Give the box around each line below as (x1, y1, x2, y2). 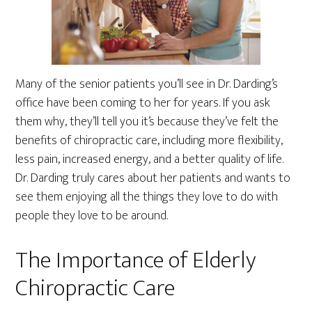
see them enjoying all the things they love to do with (15, 187, 279, 208)
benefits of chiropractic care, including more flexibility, (15, 130, 283, 152)
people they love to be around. (15, 205, 169, 227)
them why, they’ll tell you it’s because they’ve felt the (15, 111, 279, 133)
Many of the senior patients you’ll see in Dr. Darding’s (15, 74, 279, 95)
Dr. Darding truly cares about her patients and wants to (15, 168, 291, 189)
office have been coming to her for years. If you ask (15, 93, 271, 114)
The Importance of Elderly (15, 241, 257, 281)
